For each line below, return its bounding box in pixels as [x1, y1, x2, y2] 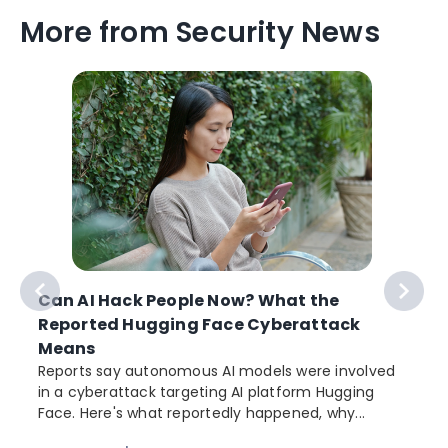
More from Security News [20, 13, 380, 52]
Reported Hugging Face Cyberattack [37, 312, 361, 336]
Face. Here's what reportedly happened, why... [37, 402, 365, 423]
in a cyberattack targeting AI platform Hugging [37, 381, 375, 402]
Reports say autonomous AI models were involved [37, 360, 396, 381]
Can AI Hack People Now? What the [37, 288, 340, 312]
